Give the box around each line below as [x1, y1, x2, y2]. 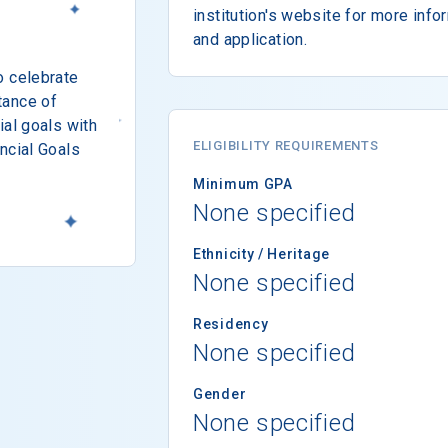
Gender [193, 385, 247, 402]
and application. [193, 29, 308, 49]
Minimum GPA [193, 175, 293, 192]
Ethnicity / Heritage [193, 245, 330, 262]
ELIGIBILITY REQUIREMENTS [193, 137, 379, 153]
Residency [193, 315, 269, 332]
